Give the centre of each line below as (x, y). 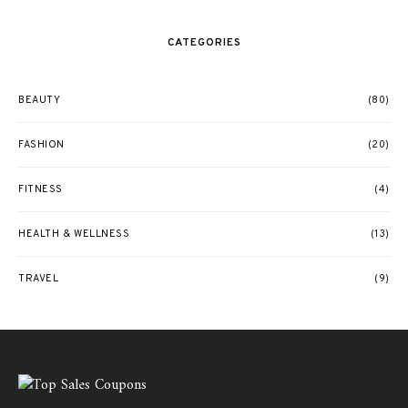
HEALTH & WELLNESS (74, 234)
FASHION (41, 145)
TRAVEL (39, 279)
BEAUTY (40, 100)
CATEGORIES (204, 43)
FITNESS (41, 189)
